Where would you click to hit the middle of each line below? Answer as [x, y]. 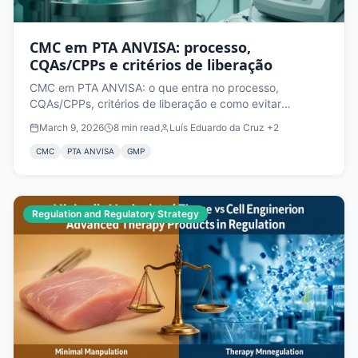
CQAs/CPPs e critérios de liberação [151, 65]
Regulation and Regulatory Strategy [115, 214]
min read [141, 128]
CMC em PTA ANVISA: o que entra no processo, [154, 88]
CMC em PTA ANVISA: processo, [140, 48]
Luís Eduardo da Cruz [217, 128]
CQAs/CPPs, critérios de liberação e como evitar [155, 104]
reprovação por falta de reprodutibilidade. [139, 120]
